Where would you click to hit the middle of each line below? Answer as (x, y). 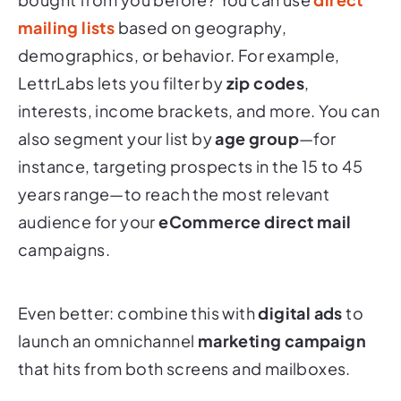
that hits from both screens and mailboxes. (184, 369)
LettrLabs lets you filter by (122, 83)
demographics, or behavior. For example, (179, 55)
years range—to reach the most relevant (174, 194)
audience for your (89, 222)
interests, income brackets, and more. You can (199, 111)
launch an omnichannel (108, 341)
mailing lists (67, 28)
